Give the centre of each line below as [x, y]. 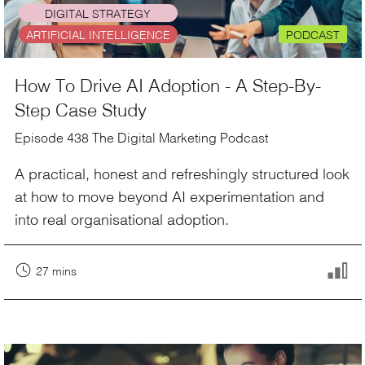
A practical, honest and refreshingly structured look [182, 173]
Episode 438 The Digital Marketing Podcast [141, 138]
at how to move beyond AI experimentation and [169, 196]
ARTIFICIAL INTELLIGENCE [98, 35]
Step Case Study [81, 109]
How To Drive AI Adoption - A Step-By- [168, 85]
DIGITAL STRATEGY [98, 13]
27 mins [56, 271]
